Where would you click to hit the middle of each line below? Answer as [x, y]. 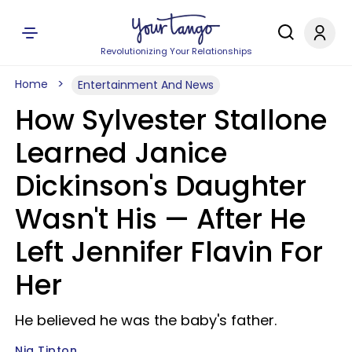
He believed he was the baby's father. [146, 320]
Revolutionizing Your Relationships [176, 51]
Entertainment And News [146, 85]
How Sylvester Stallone [171, 120]
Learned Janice [121, 153]
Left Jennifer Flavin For [169, 252]
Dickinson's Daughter [161, 186]
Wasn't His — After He [160, 219]
